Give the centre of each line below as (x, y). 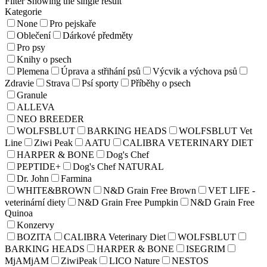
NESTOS (190, 260)
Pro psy (31, 47)
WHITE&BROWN (54, 190)
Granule (32, 95)
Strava (58, 83)
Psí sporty (100, 83)
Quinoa (19, 213)
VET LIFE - (232, 190)
